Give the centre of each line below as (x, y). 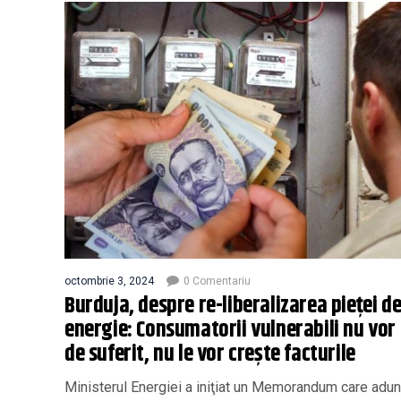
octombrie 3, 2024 (109, 281)
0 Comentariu (217, 281)
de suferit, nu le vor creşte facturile (210, 354)
